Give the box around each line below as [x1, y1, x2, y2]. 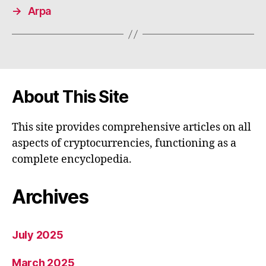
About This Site [12, 87, 128, 107]
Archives [12, 185, 88, 209]
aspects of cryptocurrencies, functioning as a [12, 137, 236, 151]
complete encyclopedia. [12, 153, 132, 167]
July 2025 [12, 229, 64, 242]
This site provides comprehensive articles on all [12, 121, 251, 135]
